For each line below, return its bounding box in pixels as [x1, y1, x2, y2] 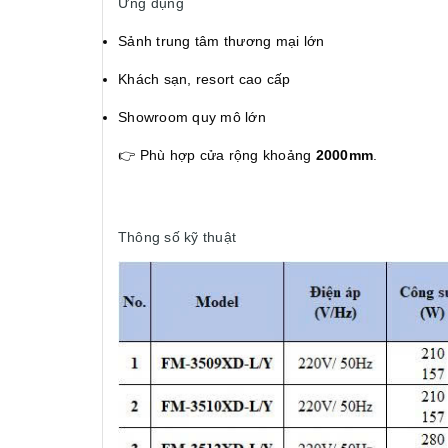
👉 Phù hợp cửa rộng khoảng [118, 146, 316, 163]
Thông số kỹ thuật [118, 228, 237, 245]
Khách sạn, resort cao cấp [118, 70, 291, 87]
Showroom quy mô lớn [118, 108, 266, 125]
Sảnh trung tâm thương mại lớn [118, 32, 325, 49]
